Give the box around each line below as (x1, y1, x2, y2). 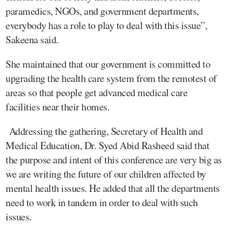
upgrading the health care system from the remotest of (6, 71, 217, 85)
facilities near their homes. (6, 99, 109, 113)
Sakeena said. (6, 32, 59, 46)
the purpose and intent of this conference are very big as (6, 152, 222, 166)
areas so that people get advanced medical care (6, 85, 187, 99)
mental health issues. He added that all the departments (6, 181, 220, 195)
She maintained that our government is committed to (6, 56, 210, 71)
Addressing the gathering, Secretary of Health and (6, 124, 203, 138)
